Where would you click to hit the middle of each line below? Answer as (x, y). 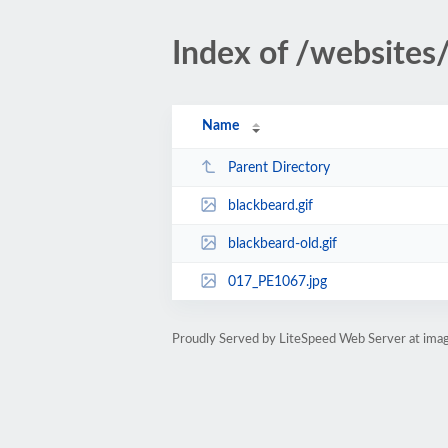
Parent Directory (278, 167)
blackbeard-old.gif (282, 243)
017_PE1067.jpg (277, 281)
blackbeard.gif (270, 205)
